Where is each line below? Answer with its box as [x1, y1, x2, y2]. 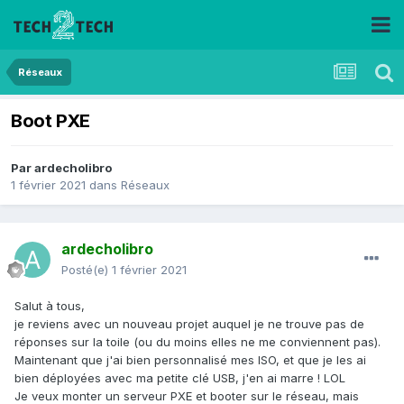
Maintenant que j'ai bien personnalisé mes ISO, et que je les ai [14, 353, 366, 368]
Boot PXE [11, 110, 90, 133]
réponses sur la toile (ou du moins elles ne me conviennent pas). [14, 335, 381, 350]
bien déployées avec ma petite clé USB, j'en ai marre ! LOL [14, 371, 345, 386]
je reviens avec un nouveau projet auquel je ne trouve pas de [14, 317, 364, 332]
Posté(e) [61, 262, 112, 278]
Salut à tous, [14, 298, 85, 314]
